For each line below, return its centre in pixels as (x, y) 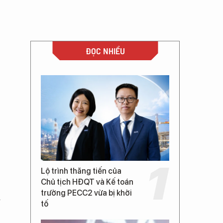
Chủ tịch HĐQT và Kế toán (87, 182)
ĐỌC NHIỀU (105, 51)
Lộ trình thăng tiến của (81, 171)
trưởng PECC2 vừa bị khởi (86, 193)
